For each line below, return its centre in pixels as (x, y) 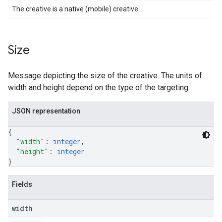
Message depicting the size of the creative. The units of (105, 76)
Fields (22, 184)
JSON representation (46, 111)
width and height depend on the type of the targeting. (99, 87)
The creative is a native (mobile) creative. (76, 9)
